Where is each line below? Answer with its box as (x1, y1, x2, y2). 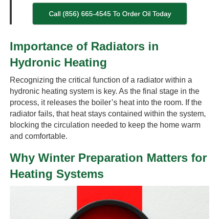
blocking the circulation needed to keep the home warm (10, 120, 200, 129)
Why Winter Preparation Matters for (10, 151, 207, 164)
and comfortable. (10, 131, 67, 140)
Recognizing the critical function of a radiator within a (10, 75, 192, 84)
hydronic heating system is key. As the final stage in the (10, 87, 199, 95)
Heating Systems (10, 167, 104, 180)
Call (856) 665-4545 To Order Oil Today (48, 9, 171, 18)
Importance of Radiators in (10, 39, 159, 53)
